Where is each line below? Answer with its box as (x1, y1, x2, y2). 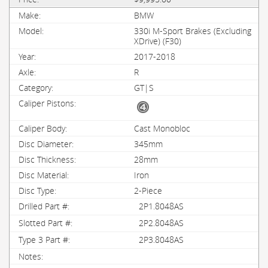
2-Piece (134, 185, 162, 196)
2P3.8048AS (139, 234, 184, 245)
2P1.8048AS (139, 200, 184, 212)
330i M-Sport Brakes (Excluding (134, 25, 251, 36)
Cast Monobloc (134, 123, 190, 134)
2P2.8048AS (139, 217, 184, 229)
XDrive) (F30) (134, 35, 181, 47)
